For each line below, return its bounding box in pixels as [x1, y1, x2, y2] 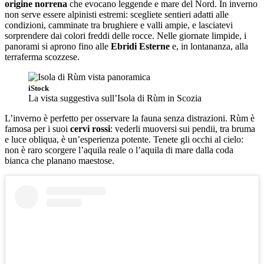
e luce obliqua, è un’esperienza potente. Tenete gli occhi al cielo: [5, 134, 243, 145]
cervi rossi [70, 124, 110, 134]
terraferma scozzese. [5, 52, 80, 62]
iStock [28, 84, 49, 93]
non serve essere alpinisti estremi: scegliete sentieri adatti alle [5, 9, 229, 20]
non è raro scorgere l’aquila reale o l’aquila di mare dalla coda [5, 145, 233, 156]
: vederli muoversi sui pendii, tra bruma [110, 124, 255, 134]
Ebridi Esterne [111, 41, 170, 52]
